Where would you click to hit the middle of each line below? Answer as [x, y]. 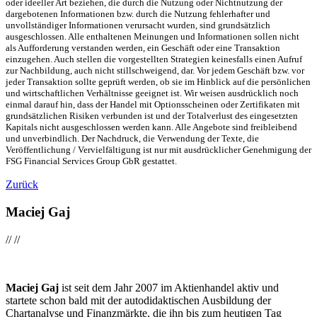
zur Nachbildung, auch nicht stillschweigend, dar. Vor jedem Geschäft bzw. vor [155, 71]
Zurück [22, 185]
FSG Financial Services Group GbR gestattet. [91, 161]
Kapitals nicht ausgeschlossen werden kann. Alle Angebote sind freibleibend [151, 127]
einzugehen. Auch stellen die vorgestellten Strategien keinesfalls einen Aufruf [154, 59]
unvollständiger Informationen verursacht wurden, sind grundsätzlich [138, 25]
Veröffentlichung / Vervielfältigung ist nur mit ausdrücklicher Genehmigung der [158, 150]
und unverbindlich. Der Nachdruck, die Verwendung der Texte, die [132, 139]
